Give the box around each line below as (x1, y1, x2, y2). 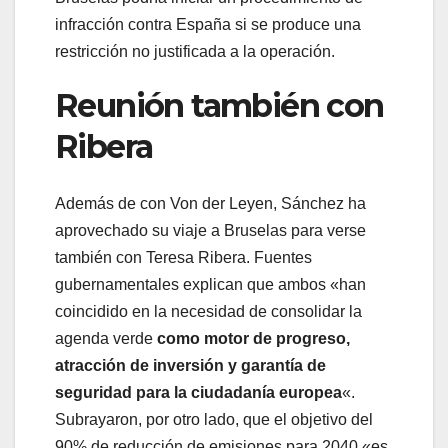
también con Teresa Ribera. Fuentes (55, 248, 312, 266)
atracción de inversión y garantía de (55, 356, 326, 374)
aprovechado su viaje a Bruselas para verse (55, 221, 366, 239)
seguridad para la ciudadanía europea (55, 383, 342, 401)
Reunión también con (55, 86, 384, 126)
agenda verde (55, 329, 157, 347)
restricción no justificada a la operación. (55, 43, 335, 61)
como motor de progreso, (157, 329, 350, 347)
